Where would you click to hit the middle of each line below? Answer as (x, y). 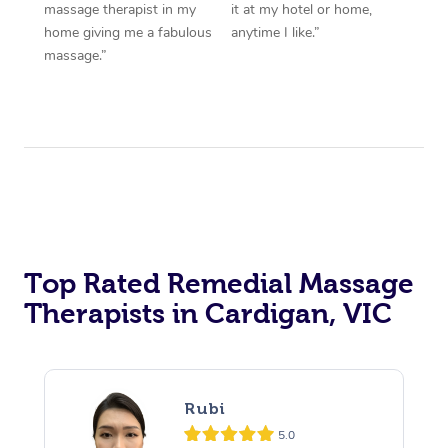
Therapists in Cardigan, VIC (208, 313)
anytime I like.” (275, 32)
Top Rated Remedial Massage (219, 283)
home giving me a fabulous (127, 32)
